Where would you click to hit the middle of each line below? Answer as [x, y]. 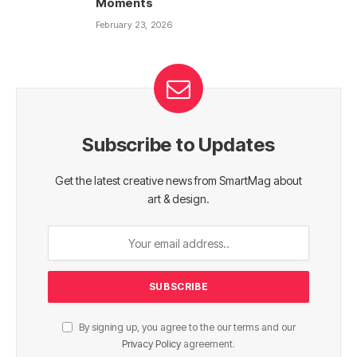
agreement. [208, 344]
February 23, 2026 [134, 25]
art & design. [178, 199]
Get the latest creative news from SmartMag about [178, 180]
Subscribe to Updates [178, 145]
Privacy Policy [151, 344]
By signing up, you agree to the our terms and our [186, 327]
